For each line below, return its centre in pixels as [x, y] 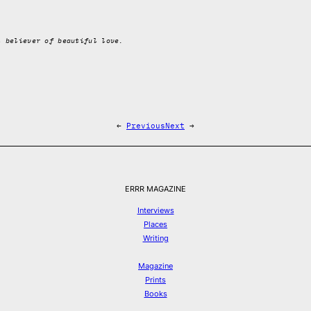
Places [155, 224]
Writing [155, 238]
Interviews [155, 210]
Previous [146, 125]
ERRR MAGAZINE [155, 188]
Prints [155, 279]
